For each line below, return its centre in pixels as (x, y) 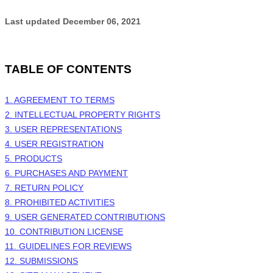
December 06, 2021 (102, 22)
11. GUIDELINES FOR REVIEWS (68, 246)
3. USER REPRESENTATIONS (63, 129)
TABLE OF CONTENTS (68, 69)
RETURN (32, 188)
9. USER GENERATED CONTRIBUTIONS (85, 217)
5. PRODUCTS (34, 159)
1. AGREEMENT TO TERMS (60, 100)
